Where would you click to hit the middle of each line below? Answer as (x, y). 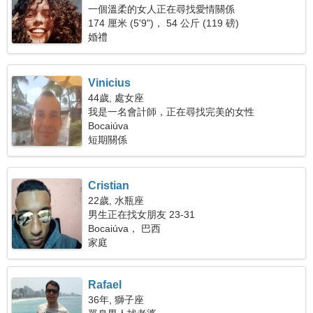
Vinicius (110, 83)
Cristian (109, 185)
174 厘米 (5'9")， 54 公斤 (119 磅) (164, 23)
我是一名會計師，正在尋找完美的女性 (172, 112)
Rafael (105, 285)
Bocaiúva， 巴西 (125, 228)
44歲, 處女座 (116, 98)
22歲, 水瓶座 (116, 201)
